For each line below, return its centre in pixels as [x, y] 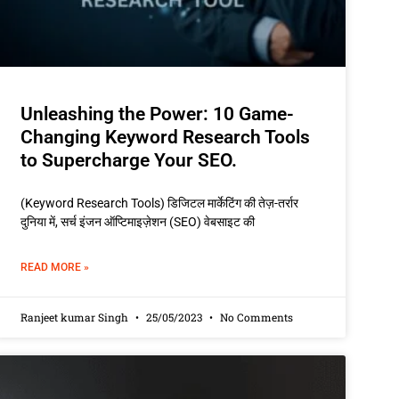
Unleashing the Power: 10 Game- [158, 114]
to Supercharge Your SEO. [129, 160]
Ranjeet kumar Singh [76, 317]
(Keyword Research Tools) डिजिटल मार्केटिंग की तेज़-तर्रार [160, 203]
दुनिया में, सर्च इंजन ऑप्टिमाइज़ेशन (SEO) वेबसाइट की [138, 221]
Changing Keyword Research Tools [166, 137]
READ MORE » [55, 267]
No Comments [256, 317]
